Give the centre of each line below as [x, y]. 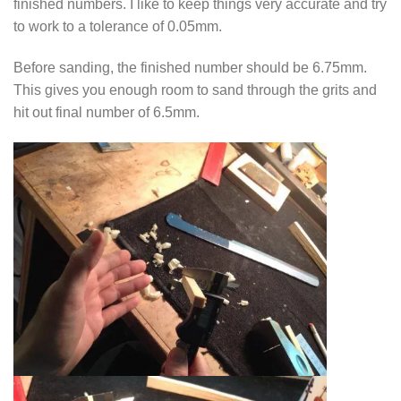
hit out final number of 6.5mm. [107, 111]
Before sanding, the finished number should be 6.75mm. [190, 67]
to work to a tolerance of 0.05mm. [118, 26]
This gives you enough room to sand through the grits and [195, 89]
